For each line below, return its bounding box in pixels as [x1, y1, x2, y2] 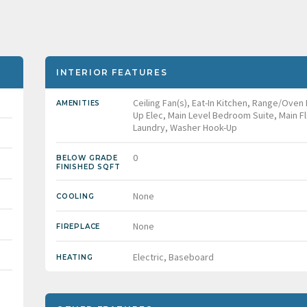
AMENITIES [56, 99, 101, 108]
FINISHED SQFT [56, 162, 121, 172]
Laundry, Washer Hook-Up [133, 121, 237, 134]
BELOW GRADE [56, 153, 118, 163]
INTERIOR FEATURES [56, 67, 168, 77]
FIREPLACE [56, 222, 101, 232]
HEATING [56, 252, 93, 262]
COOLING [56, 191, 95, 201]
